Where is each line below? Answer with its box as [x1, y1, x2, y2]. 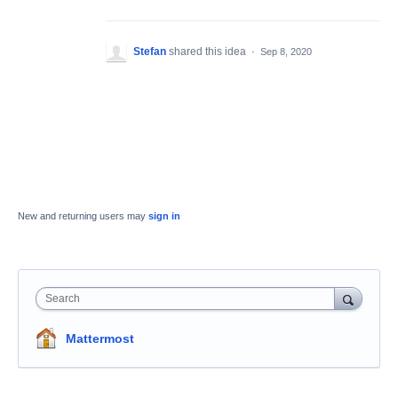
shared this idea [169, 44, 249, 58]
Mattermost [66, 330, 134, 346]
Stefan [133, 44, 166, 58]
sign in [148, 210, 180, 221]
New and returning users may [18, 210, 148, 221]
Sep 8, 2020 [260, 45, 312, 57]
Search [45, 291, 80, 305]
